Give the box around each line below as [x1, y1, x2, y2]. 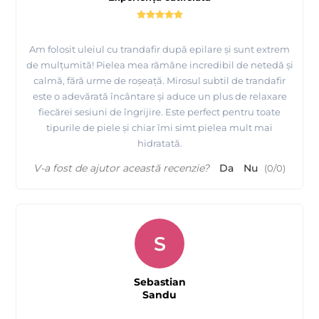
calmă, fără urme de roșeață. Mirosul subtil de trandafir [33, 75, 286, 87]
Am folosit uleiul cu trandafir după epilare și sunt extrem [29, 43, 290, 56]
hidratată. [137, 137, 182, 150]
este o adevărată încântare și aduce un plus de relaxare [32, 90, 287, 103]
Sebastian [133, 276, 186, 289]
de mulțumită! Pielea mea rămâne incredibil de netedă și [26, 59, 293, 71]
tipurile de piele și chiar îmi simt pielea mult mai [46, 122, 273, 134]
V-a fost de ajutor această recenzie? [33, 162, 209, 175]
